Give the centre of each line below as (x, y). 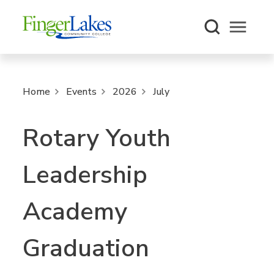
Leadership (85, 175)
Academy (75, 212)
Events (82, 92)
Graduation (86, 248)
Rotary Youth (97, 138)
